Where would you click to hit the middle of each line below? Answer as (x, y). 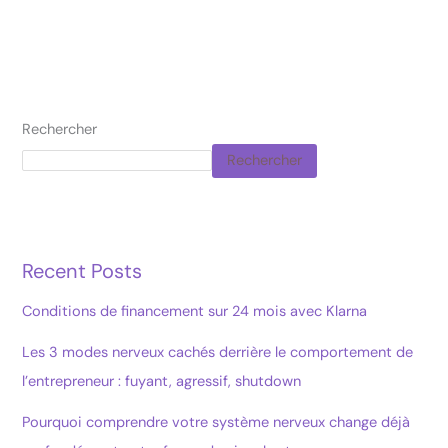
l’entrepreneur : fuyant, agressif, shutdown (162, 381)
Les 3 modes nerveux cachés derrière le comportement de (218, 352)
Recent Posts (82, 270)
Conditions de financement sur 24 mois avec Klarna (195, 311)
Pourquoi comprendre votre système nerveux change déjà (216, 422)
